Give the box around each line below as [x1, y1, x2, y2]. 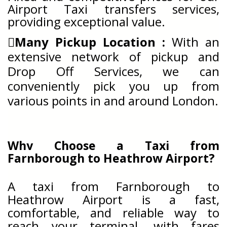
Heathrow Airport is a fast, [8, 191, 219, 208]
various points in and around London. [8, 92, 218, 109]
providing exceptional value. [8, 13, 165, 30]
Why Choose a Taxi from [8, 137, 219, 154]
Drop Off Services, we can [8, 63, 219, 80]
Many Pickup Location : [15, 33, 172, 50]
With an [172, 33, 219, 50]
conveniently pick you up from [8, 78, 219, 94]
